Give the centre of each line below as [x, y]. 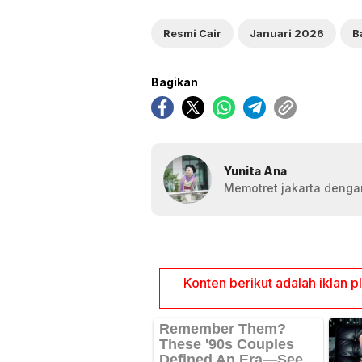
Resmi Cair [192, 33]
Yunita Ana [255, 170]
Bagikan [175, 82]
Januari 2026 [287, 33]
